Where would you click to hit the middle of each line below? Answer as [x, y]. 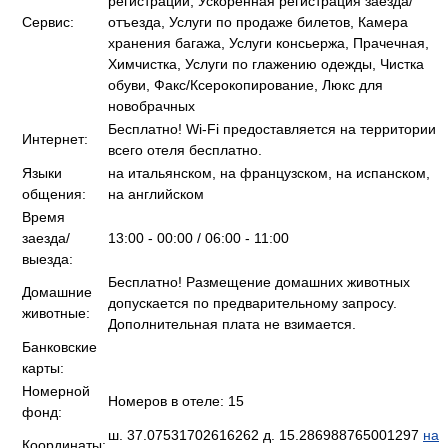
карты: [43, 368]
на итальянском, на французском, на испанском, [269, 173]
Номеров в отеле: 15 [176, 401]
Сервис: [48, 22]
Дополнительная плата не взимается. [232, 324]
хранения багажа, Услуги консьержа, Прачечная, [268, 43]
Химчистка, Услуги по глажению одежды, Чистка [266, 64]
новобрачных [151, 106]
